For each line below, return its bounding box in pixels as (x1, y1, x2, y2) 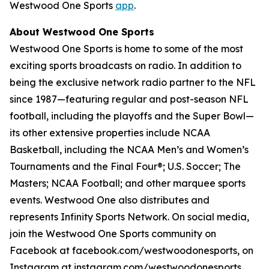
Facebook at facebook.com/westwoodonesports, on (10, 244, 253, 256)
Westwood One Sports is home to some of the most (10, 43, 243, 55)
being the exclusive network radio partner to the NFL (10, 76, 256, 88)
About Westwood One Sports (10, 26, 154, 38)
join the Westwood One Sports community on (10, 228, 216, 240)
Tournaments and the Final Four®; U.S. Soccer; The (10, 160, 241, 172)
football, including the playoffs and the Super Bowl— (10, 110, 254, 122)
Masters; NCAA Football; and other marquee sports (10, 177, 246, 189)
